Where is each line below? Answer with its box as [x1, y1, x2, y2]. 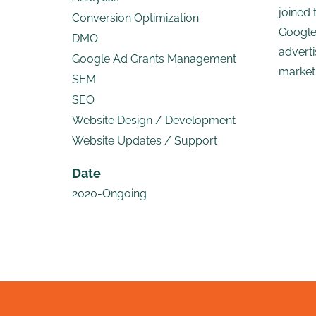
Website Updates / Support [72, 134, 217, 147]
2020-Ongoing [72, 187, 147, 200]
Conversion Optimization [72, 11, 199, 25]
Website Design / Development [72, 114, 236, 127]
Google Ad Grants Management [72, 52, 236, 66]
